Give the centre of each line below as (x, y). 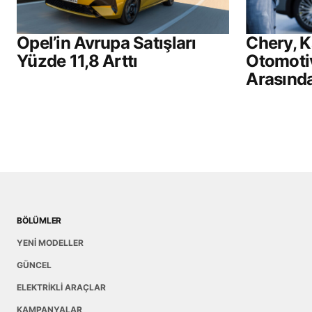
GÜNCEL (34, 265)
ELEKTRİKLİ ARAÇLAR (61, 288)
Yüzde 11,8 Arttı (77, 61)
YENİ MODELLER (50, 243)
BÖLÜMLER (39, 221)
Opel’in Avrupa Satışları (107, 43)
